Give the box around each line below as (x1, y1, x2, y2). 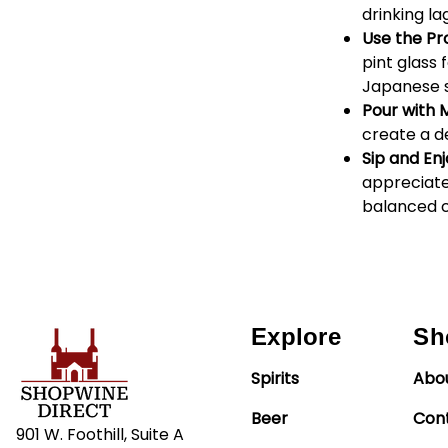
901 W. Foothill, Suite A (16, 422, 184, 446)
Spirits (251, 366, 300, 390)
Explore (251, 322, 341, 350)
